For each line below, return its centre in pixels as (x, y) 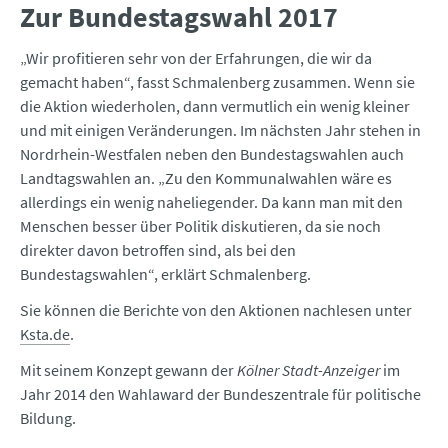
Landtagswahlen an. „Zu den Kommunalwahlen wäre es (206, 178)
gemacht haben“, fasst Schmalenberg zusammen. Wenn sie (217, 82)
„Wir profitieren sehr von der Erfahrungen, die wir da (196, 58)
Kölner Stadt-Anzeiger (308, 370)
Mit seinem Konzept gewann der (128, 370)
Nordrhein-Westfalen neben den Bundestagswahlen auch (212, 154)
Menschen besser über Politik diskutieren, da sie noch (200, 226)
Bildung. (48, 418)
